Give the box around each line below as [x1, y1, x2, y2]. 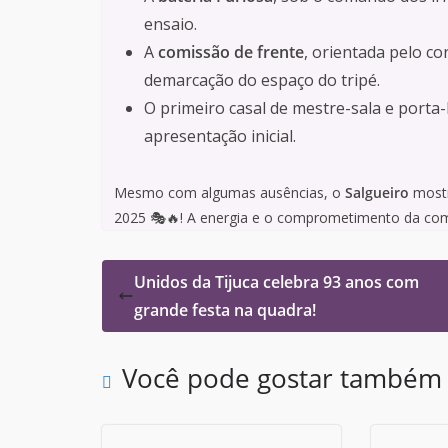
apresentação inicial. [144, 125, 296, 148]
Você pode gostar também [122, 360, 442, 397]
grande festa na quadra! [134, 299, 316, 322]
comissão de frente [158, 41, 304, 64]
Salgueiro [345, 183, 409, 203]
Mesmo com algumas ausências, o [114, 183, 345, 203]
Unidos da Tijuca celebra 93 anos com [134, 271, 419, 294]
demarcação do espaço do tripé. [144, 69, 380, 92]
